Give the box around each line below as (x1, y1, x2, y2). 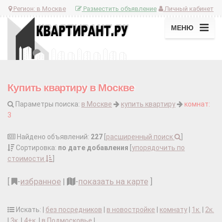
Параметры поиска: (14, 100, 81, 109)
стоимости (7, 155, 46, 163)
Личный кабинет (163, 4, 214, 12)
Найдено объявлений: (15, 133, 91, 141)
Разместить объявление (82, 4, 157, 12)
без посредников (46, 206, 102, 214)
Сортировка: (14, 144, 58, 152)
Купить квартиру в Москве (7, 82, 134, 94)
